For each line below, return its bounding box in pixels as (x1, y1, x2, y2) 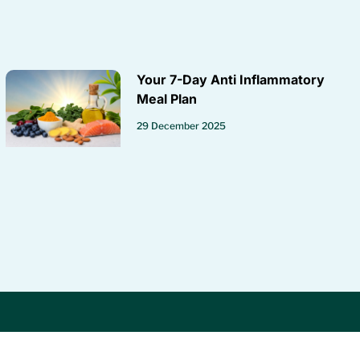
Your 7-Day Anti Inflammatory (137, 72, 325, 88)
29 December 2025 (137, 120, 227, 133)
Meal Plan (137, 91, 198, 108)
